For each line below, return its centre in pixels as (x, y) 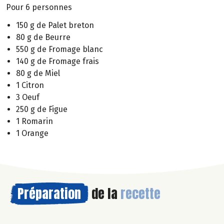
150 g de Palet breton (55, 25)
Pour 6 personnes (39, 7)
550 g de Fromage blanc (59, 49)
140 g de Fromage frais (57, 61)
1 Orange (32, 133)
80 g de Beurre (43, 37)
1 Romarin (34, 121)
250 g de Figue (42, 109)
